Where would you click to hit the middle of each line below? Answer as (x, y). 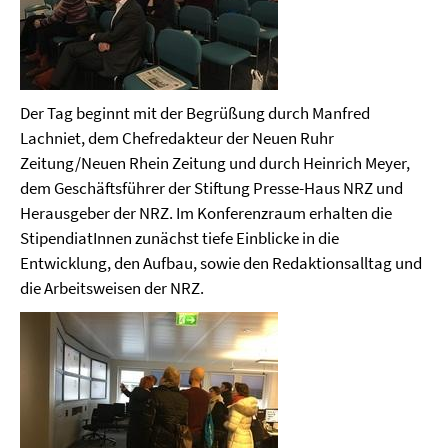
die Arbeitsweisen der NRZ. (112, 287)
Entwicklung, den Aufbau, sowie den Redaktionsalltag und (221, 262)
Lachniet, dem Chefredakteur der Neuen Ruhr (177, 137)
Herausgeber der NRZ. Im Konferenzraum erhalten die (206, 212)
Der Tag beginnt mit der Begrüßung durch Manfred (195, 112)
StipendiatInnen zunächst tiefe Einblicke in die (179, 237)
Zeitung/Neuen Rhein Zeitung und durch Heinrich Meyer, (215, 162)
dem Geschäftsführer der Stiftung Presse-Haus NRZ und (211, 187)
